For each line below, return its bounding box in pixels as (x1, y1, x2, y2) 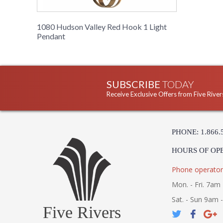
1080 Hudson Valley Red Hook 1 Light (37, 22, 167, 32)
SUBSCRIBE (107, 78, 162, 91)
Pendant (37, 31, 65, 41)
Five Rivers (43, 203, 121, 222)
